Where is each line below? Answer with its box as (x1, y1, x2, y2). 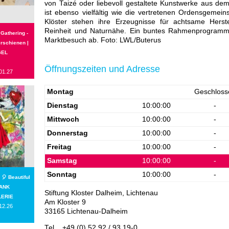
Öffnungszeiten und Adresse (44, 63, 161, 75)
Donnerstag (47, 129, 88, 137)
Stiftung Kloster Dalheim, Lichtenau (44, 189, 158, 197)
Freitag (47, 143, 72, 151)
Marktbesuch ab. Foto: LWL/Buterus (44, 36, 162, 44)
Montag (47, 87, 74, 96)
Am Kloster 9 (44, 198, 86, 207)
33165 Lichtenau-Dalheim (44, 208, 128, 216)
